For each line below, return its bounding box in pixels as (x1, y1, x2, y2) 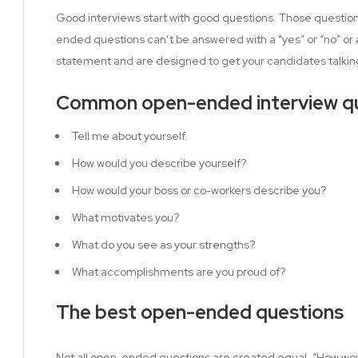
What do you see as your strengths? (72, 237, 255, 252)
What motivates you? (72, 209, 179, 225)
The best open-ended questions (56, 299, 344, 324)
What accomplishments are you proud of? (72, 264, 285, 279)
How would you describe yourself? (72, 155, 246, 170)
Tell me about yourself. (72, 128, 188, 143)
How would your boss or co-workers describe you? (72, 182, 326, 197)
